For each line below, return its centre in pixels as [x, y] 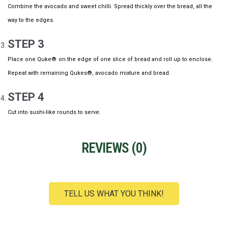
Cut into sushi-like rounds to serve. [54, 112]
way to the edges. [31, 20]
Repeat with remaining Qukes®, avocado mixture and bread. [89, 73]
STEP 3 [26, 44]
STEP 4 [26, 97]
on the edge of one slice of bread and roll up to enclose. [136, 60]
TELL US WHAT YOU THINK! [114, 194]
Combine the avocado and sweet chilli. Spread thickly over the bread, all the [110, 7]
